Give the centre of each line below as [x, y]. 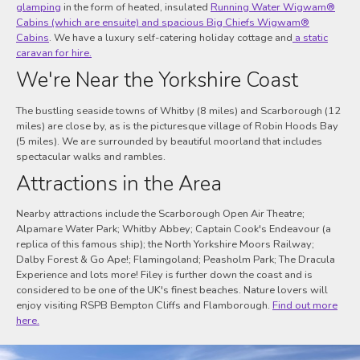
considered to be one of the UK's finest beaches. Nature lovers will [172, 290]
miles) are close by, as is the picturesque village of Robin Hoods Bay [177, 126]
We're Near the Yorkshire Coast [157, 80]
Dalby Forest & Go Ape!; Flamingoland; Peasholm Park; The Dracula [176, 260]
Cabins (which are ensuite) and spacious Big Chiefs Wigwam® [163, 23]
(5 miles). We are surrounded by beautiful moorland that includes [169, 141]
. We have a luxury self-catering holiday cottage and [171, 38]
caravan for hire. [54, 53]
